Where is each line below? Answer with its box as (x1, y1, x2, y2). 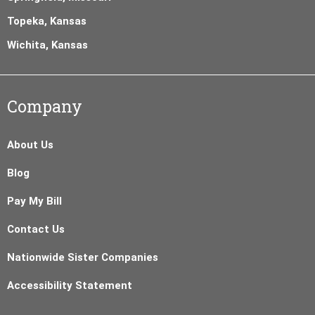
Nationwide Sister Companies (7, 250, 158, 264)
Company (7, 95, 82, 117)
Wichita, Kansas (7, 38, 88, 51)
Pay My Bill (7, 194, 62, 207)
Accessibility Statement (7, 278, 132, 292)
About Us (7, 138, 53, 151)
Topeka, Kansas (7, 14, 86, 27)
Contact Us (7, 222, 65, 236)
